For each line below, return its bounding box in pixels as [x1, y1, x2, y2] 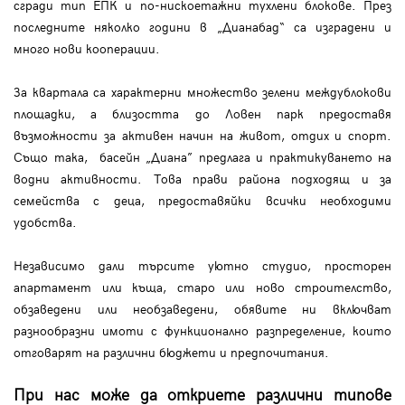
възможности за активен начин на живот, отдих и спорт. [14, 127, 391, 145]
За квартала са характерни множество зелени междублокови [14, 83, 391, 101]
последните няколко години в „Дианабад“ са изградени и [14, 18, 391, 36]
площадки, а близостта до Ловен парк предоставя [14, 105, 391, 123]
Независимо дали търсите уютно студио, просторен [14, 257, 391, 275]
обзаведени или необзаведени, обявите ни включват [14, 300, 391, 318]
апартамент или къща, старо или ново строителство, [14, 278, 391, 297]
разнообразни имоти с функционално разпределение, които [14, 322, 391, 340]
